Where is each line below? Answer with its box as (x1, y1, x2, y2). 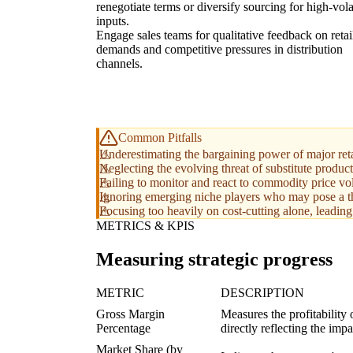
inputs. (96, 13, 129, 28)
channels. (96, 56, 143, 70)
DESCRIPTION (221, 285, 304, 299)
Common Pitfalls (118, 130, 202, 144)
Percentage (96, 321, 150, 335)
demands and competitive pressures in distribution (96, 42, 343, 56)
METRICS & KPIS (96, 218, 195, 232)
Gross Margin (96, 307, 165, 321)
